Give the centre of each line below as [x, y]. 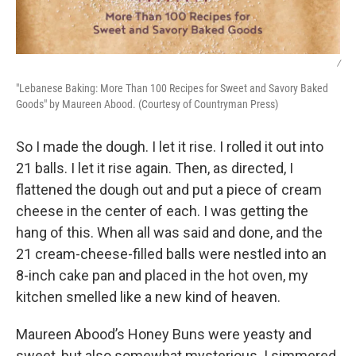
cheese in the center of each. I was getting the [162, 211]
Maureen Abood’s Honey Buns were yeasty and [164, 335]
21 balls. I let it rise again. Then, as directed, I [155, 168]
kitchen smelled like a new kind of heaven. [148, 297]
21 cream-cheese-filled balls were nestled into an [171, 254]
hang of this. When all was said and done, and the [169, 233]
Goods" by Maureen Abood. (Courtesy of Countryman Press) [147, 104]
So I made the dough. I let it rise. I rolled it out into [170, 147]
